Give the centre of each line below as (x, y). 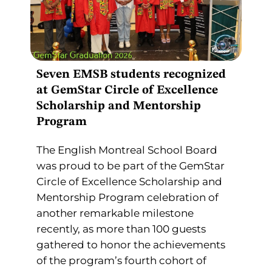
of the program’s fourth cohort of (121, 260)
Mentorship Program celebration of (127, 197)
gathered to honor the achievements (131, 244)
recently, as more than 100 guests (121, 229)
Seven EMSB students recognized (131, 74)
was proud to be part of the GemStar (131, 165)
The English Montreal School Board (127, 150)
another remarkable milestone (115, 213)
